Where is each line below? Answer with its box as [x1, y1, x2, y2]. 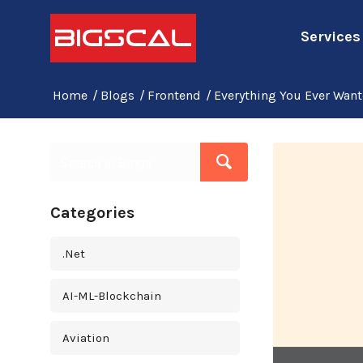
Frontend [147, 88, 201, 103]
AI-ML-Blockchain [62, 288, 161, 303]
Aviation [62, 331, 109, 345]
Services [301, 28, 361, 45]
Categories [50, 203, 135, 222]
